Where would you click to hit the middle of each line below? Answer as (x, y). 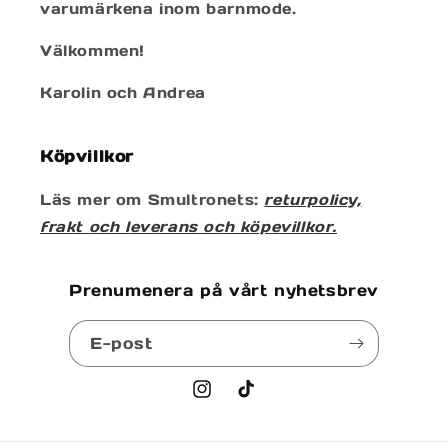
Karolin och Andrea (123, 92)
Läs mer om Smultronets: (152, 199)
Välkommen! (92, 50)
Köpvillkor (87, 155)
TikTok (261, 399)
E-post (121, 342)
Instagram (231, 399)
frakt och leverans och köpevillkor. (189, 226)
